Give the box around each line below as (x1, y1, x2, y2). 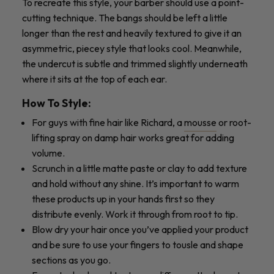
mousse (184, 116, 217, 128)
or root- (217, 116, 251, 128)
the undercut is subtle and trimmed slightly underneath (22, 57, 248, 70)
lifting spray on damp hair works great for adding (32, 131, 234, 144)
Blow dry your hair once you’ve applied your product (32, 223, 248, 235)
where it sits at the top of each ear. (22, 72, 167, 85)
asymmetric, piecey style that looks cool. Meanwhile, (22, 42, 242, 54)
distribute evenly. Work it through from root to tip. (32, 207, 238, 220)
